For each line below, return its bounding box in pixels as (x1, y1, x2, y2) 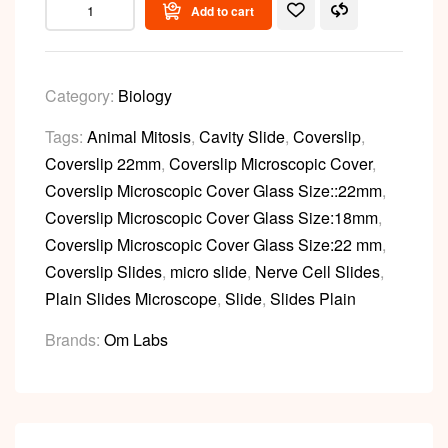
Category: (45, 83, 118, 107)
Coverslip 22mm (45, 151, 161, 175)
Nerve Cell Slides (255, 259, 380, 283)
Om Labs (104, 327, 168, 351)
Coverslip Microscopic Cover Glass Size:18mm (45, 205, 378, 229)
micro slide (170, 259, 247, 283)
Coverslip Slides (45, 259, 162, 283)
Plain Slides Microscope (45, 286, 217, 310)
